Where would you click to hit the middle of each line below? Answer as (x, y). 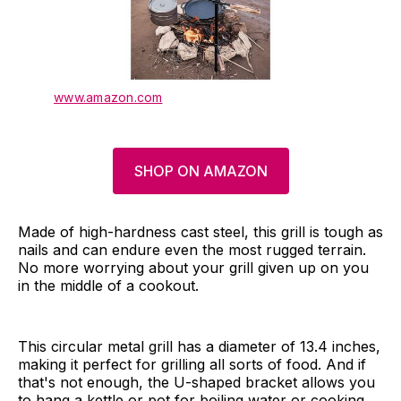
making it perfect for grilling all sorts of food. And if (192, 365)
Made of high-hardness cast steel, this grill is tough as (200, 232)
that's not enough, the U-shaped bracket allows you (196, 383)
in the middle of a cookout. (108, 286)
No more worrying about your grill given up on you (193, 268)
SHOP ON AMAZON (200, 171)
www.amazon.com (108, 98)
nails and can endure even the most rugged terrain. (192, 250)
